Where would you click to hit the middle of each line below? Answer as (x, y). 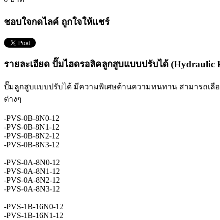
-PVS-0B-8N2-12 (32, 136)
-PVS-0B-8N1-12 (32, 127)
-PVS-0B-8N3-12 (32, 144)
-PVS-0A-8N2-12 (32, 180)
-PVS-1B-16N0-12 (34, 206)
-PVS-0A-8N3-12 (32, 189)
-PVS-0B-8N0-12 (32, 118)
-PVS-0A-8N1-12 (32, 171)
